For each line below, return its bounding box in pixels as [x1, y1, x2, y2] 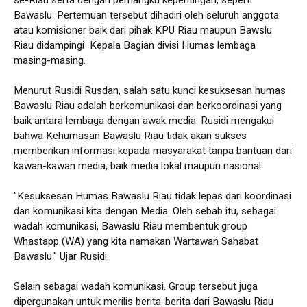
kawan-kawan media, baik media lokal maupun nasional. [14, 159, 263, 172]
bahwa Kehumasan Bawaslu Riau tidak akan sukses [14, 129, 247, 142]
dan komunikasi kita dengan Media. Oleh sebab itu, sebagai [14, 204, 276, 217]
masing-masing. [14, 53, 86, 66]
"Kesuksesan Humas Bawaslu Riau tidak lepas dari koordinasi [14, 189, 291, 202]
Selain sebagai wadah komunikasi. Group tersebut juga [14, 280, 258, 293]
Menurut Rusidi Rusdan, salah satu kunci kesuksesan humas [14, 84, 286, 97]
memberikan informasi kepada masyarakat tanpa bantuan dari [14, 144, 292, 157]
